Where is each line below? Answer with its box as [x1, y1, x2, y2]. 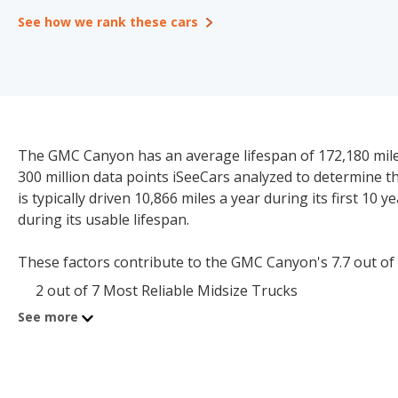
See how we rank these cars [18, 13, 198, 30]
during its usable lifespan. [18, 210, 189, 229]
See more [18, 308, 78, 325]
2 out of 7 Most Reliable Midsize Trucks [36, 281, 298, 300]
